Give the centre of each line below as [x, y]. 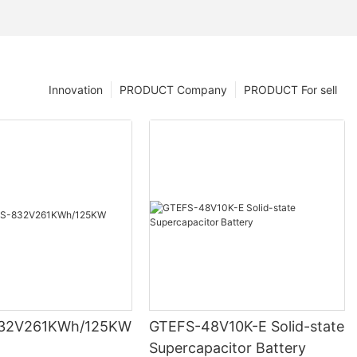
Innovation [76, 90]
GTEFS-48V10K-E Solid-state [247, 327]
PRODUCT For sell [290, 90]
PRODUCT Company [173, 90]
